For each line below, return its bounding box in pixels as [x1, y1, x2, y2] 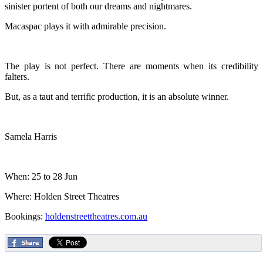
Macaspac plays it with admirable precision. [5, 21, 166, 31]
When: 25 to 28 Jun [5, 171, 77, 181]
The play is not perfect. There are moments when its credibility [5, 60, 258, 71]
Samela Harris [5, 131, 57, 141]
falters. [5, 71, 29, 82]
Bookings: [5, 211, 45, 221]
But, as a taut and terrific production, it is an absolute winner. [5, 91, 229, 102]
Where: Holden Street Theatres [5, 191, 119, 201]
